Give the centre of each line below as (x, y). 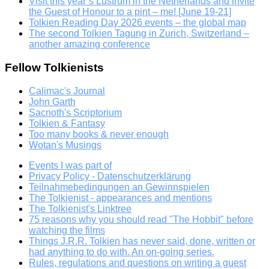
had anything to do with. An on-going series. (122, 252)
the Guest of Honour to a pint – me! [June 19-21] (130, 12)
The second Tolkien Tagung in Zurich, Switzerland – (139, 34)
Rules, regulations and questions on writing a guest (138, 262)
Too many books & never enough (99, 134)
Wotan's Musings (65, 145)
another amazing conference (89, 44)
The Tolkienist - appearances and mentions (120, 198)
